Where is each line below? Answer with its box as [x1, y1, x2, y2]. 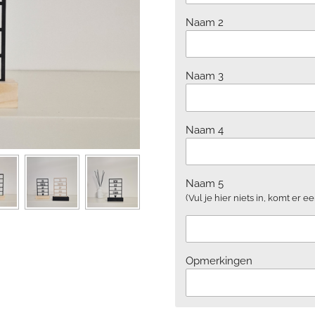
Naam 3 [186, 70, 224, 83]
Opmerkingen [186, 255, 252, 268]
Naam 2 [186, 15, 224, 29]
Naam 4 [186, 123, 224, 136]
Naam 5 [186, 176, 224, 190]
